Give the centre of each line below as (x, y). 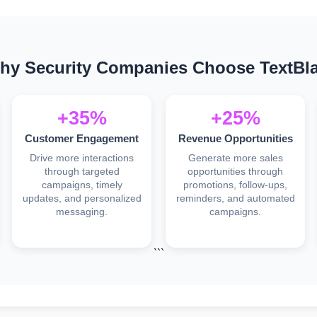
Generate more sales (235, 158)
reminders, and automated (235, 199)
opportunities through (235, 172)
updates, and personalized (82, 199)
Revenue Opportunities (235, 139)
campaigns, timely (82, 185)
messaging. (82, 212)
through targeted (82, 172)
